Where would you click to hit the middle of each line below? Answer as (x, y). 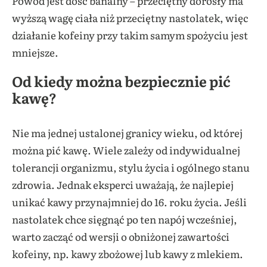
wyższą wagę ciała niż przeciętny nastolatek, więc (130, 18)
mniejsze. (35, 52)
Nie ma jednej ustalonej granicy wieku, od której (127, 133)
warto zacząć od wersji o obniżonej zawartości (121, 237)
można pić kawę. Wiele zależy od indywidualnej (126, 150)
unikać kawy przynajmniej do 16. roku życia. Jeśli (129, 202)
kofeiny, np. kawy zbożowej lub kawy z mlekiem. (128, 254)
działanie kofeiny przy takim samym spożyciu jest (130, 35)
